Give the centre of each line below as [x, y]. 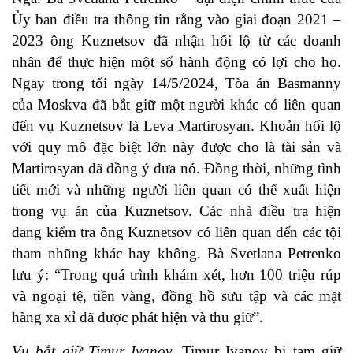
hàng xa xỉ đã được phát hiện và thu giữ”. [137, 318]
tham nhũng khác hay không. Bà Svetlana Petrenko [176, 254]
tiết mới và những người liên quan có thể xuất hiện [176, 190]
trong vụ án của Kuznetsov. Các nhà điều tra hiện [176, 211]
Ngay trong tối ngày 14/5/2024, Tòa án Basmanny [176, 84]
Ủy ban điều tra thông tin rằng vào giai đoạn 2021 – [176, 20]
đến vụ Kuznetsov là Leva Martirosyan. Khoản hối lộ [176, 126]
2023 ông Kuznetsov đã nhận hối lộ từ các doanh [176, 41]
